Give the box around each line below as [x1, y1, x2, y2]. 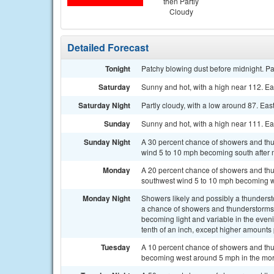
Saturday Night [78, 100, 130, 111]
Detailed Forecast [67, 40, 149, 54]
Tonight [105, 63, 130, 74]
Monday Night [83, 193, 130, 204]
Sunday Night [84, 136, 130, 147]
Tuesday [101, 242, 130, 253]
